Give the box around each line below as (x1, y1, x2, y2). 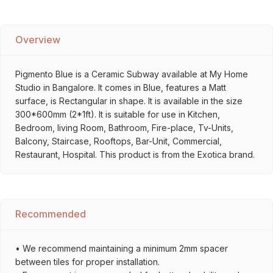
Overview (15, 34, 60, 46)
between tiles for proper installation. (15, 257, 160, 267)
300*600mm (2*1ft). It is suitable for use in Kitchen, (15, 109, 220, 119)
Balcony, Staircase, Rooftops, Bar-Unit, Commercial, (15, 136, 222, 146)
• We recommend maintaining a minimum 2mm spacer (15, 243, 228, 253)
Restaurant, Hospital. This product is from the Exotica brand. (15, 149, 255, 160)
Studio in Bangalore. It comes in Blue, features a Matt (15, 82, 226, 93)
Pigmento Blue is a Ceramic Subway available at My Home (15, 69, 248, 79)
